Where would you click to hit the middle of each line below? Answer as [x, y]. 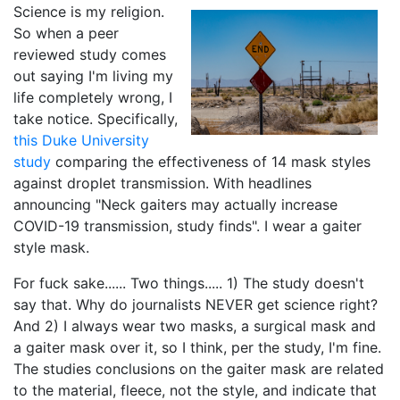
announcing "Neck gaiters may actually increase [175, 205]
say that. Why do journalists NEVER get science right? [196, 305]
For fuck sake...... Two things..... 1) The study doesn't [189, 283]
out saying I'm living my [93, 76]
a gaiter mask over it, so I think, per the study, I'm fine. [197, 348]
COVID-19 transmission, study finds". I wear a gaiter [187, 226]
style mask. [51, 248]
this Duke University [81, 141]
